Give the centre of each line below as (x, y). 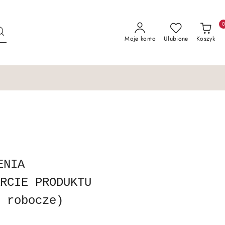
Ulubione (176, 39)
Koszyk (205, 39)
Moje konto (140, 39)
